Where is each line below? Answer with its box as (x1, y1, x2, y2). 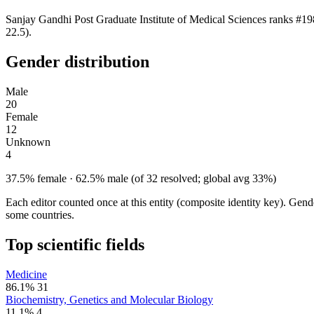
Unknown (6, 135, 50, 148)
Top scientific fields (6, 235, 144, 254)
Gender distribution (6, 52, 149, 71)
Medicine (6, 268, 47, 280)
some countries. (6, 208, 74, 221)
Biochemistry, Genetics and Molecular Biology (6, 293, 213, 306)
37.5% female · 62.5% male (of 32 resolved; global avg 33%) (6, 172, 276, 184)
